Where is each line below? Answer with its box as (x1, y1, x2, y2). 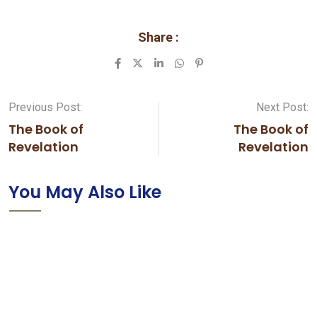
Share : (138, 30, 179, 45)
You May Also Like (8, 180, 161, 204)
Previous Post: (8, 100, 82, 114)
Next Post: (256, 100, 309, 114)
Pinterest (202, 57, 244, 69)
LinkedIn (165, 57, 204, 69)
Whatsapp (185, 57, 233, 69)
